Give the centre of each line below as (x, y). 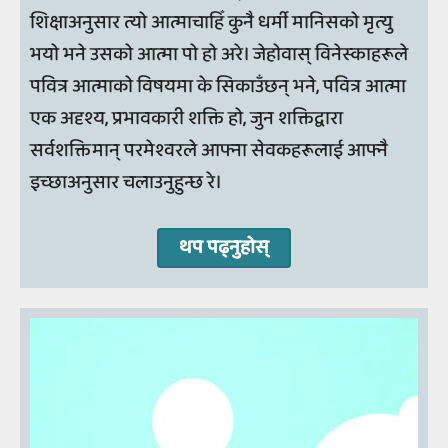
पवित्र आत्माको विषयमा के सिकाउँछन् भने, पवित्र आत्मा (218, 86)
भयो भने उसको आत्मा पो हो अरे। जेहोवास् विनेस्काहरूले (219, 54)
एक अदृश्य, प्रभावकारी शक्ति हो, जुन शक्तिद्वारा (186, 118)
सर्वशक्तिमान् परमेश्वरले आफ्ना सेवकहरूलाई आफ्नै (209, 150)
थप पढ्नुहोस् (224, 247)
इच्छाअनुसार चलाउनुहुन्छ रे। (128, 182)
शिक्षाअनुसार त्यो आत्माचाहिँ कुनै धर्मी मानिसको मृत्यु (211, 22)
